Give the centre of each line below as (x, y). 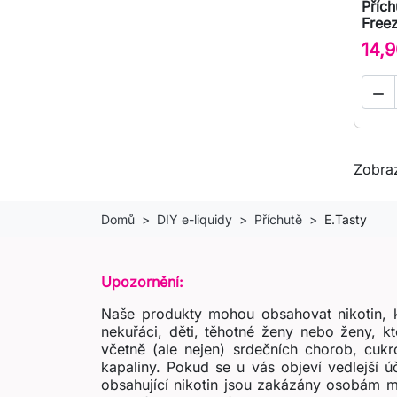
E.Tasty (346, 220)
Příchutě (278, 220)
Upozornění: (142, 282)
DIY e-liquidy (195, 220)
